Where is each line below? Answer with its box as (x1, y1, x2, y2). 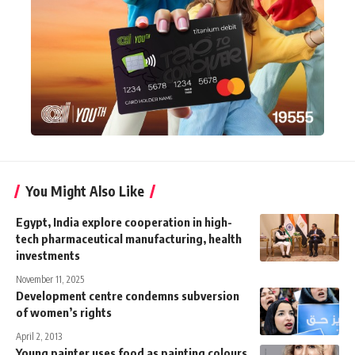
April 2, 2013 (16, 330, 62, 342)
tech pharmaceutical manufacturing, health (16, 231, 242, 246)
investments (16, 247, 80, 262)
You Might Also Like (25, 181, 144, 200)
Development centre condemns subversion (16, 288, 239, 303)
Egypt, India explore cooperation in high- (16, 214, 232, 229)
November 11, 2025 (16, 273, 84, 285)
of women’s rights (16, 304, 112, 319)
